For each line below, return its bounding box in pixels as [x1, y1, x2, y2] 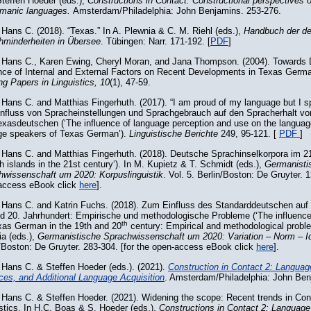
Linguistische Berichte [129, 128, 218, 139]
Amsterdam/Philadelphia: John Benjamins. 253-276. [73, 6, 281, 16]
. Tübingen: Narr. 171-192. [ [101, 36, 210, 47]
